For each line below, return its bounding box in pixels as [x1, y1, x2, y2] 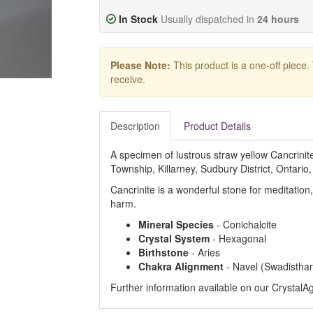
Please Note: [110, 58, 170, 72]
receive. [110, 72, 145, 86]
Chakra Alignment [138, 259, 224, 273]
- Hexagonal [209, 231, 266, 245]
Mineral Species [138, 217, 214, 231]
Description [110, 119, 160, 133]
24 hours [256, 12, 299, 26]
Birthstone [138, 245, 189, 259]
